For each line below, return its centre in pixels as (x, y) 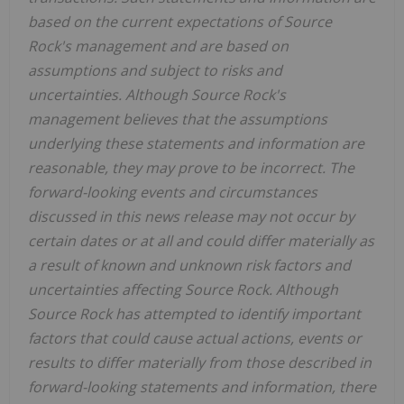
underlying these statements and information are (196, 143)
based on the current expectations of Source (180, 21)
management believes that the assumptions (178, 119)
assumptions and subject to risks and (155, 70)
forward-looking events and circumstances (173, 192)
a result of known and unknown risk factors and (189, 265)
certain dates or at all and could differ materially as (201, 240)
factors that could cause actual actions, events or (195, 338)
